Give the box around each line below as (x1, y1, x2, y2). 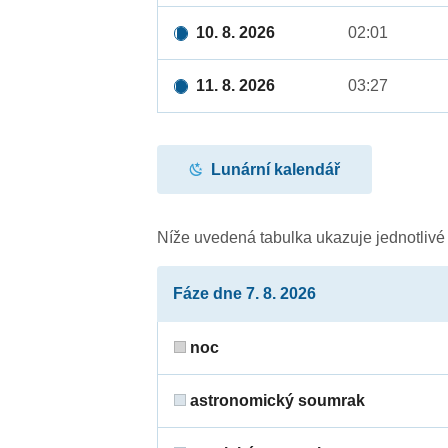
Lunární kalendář (211, 160, 341, 178)
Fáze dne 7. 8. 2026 (173, 285, 317, 303)
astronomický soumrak (186, 392, 366, 410)
